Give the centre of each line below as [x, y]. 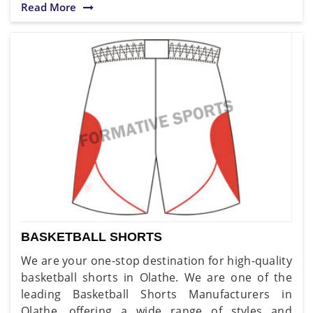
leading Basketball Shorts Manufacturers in [156, 294]
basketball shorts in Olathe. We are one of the [156, 277]
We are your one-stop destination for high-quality [156, 260]
